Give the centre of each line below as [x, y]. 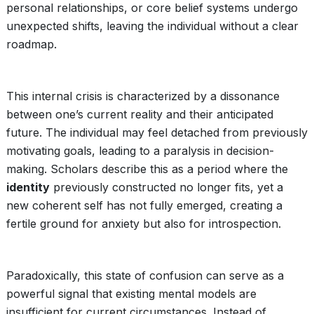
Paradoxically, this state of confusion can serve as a [145, 275]
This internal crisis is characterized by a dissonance [143, 96]
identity [28, 187]
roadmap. [32, 44]
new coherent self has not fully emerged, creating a [144, 205]
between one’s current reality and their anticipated [140, 114]
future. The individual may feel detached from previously [157, 132]
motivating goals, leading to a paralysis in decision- [140, 151]
